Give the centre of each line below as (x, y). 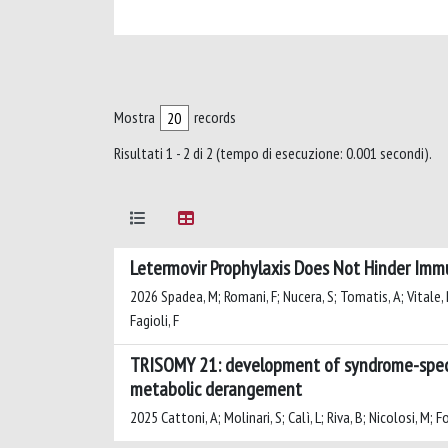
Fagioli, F (154, 320)
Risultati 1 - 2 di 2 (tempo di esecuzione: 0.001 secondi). (273, 153)
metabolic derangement (216, 389)
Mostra (134, 117)
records (215, 117)
